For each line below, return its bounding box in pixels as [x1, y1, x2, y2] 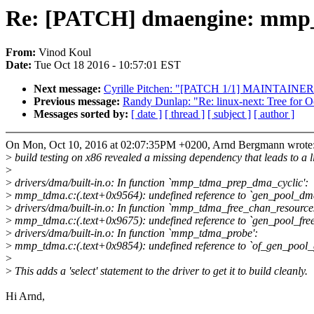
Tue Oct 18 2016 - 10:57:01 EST [34, 59, 181, 71]
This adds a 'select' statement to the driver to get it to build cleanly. [12, 265, 308, 278]
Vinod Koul [39, 46, 91, 59]
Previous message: [34, 95, 123, 108]
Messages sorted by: [34, 108, 131, 121]
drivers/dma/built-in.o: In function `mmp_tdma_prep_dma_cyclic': [12, 177, 308, 189]
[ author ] [254, 108, 294, 121]
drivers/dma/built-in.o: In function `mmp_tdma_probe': [12, 227, 258, 240]
